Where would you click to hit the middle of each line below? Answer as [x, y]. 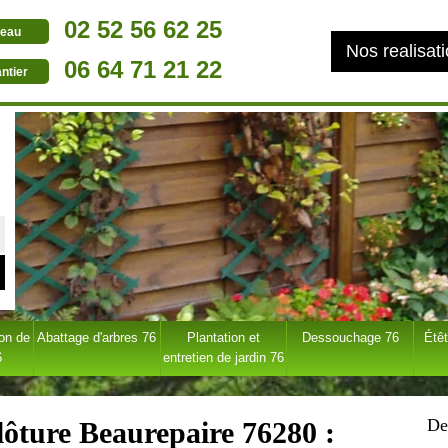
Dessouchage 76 [350, 337]
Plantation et [223, 337]
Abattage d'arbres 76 [97, 337]
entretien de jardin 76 [223, 357]
